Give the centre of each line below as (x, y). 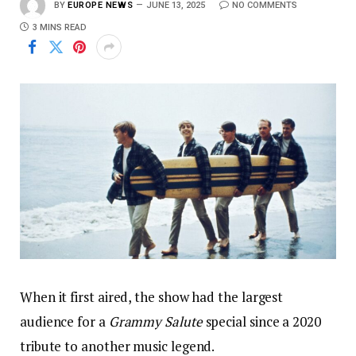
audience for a (64, 322)
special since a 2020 (261, 322)
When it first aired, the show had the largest (152, 297)
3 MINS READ (60, 27)
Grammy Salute (155, 322)
